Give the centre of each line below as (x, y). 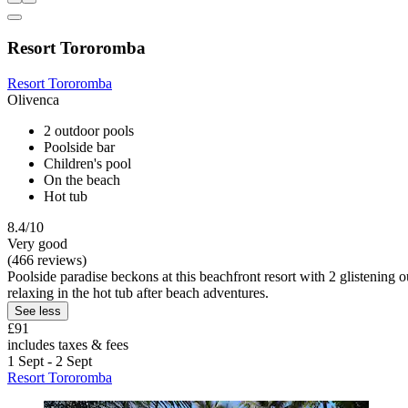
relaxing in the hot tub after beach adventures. (138, 292)
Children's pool (87, 163)
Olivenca (33, 99)
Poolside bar (79, 147)
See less (38, 311)
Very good (37, 243)
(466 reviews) (47, 260)
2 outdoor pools (89, 130)
